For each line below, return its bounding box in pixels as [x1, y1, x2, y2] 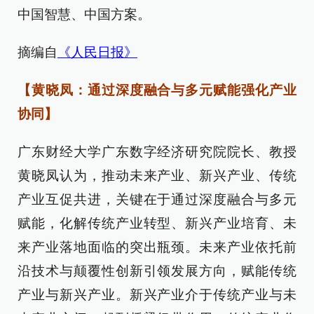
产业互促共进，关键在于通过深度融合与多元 [18, 192, 296, 207]
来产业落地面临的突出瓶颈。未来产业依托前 [18, 240, 296, 255]
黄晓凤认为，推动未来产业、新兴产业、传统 [18, 168, 296, 184]
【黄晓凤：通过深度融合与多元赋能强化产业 [18, 83, 296, 98]
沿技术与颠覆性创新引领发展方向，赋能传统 [18, 264, 296, 279]
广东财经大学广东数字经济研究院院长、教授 [18, 144, 296, 160]
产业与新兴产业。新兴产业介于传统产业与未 [18, 287, 296, 303]
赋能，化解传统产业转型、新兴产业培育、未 [18, 216, 296, 231]
